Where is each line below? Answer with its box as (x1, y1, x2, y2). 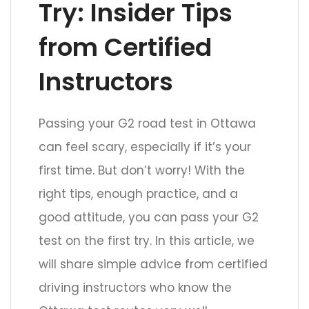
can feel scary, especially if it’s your (39, 139, 251, 156)
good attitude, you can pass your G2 (39, 209, 259, 226)
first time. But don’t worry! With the (39, 162, 245, 179)
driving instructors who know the (39, 279, 232, 297)
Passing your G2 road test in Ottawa (39, 115, 256, 132)
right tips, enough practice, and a (39, 186, 238, 203)
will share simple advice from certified (39, 256, 268, 273)
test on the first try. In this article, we (39, 232, 255, 250)
